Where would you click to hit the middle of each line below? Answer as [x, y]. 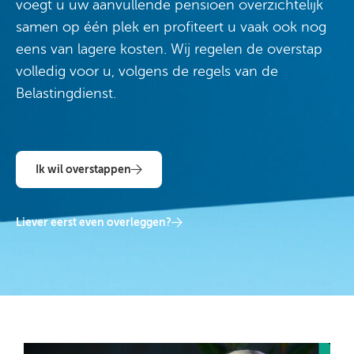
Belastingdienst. [66, 93]
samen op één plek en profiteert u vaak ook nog [171, 27]
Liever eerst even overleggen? [94, 222]
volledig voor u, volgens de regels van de [147, 71]
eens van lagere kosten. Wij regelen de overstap [169, 49]
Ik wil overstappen [83, 169]
